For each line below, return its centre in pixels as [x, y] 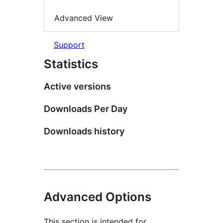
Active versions [77, 86]
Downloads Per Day [86, 109]
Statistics [71, 64]
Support [69, 45]
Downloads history [84, 131]
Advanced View [84, 18]
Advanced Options [98, 197]
